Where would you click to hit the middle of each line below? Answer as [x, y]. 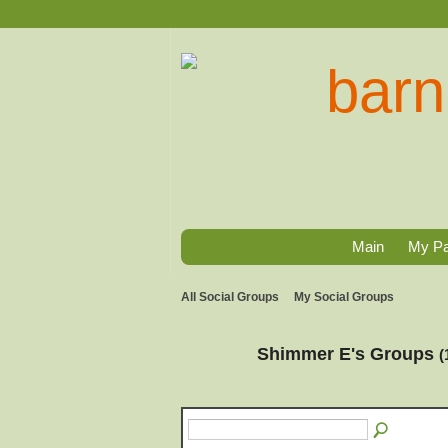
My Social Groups [344, 297]
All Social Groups [230, 297]
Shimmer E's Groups [348, 353]
